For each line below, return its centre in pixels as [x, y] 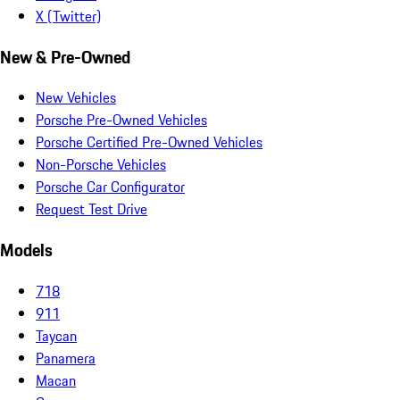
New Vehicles [76, 98]
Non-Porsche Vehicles [101, 165]
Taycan [56, 335]
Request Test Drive [92, 209]
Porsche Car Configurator [110, 187]
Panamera [66, 358]
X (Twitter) [68, 16]
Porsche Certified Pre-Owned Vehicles [149, 142]
